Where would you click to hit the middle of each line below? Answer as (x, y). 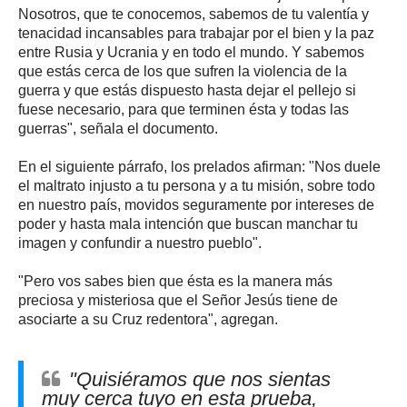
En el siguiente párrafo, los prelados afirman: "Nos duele (199, 167)
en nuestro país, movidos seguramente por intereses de (196, 205)
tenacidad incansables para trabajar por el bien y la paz (196, 34)
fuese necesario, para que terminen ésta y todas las (184, 110)
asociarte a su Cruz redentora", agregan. (148, 320)
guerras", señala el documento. (118, 129)
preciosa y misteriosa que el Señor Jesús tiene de (178, 301)
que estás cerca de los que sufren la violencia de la (183, 72)
